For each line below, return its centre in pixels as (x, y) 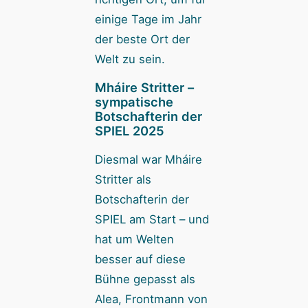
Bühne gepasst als (145, 279)
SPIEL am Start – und (152, 220)
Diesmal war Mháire (148, 160)
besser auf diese (140, 260)
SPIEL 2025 (129, 131)
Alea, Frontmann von (151, 299)
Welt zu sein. (130, 59)
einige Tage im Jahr (148, 19)
